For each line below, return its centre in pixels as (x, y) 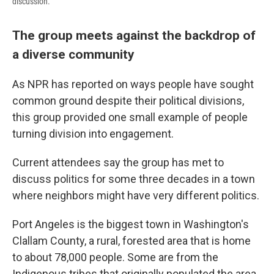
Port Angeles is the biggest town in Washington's (131, 224)
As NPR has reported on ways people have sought (133, 84)
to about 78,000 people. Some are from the (115, 257)
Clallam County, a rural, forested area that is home (131, 241)
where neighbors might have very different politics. (136, 196)
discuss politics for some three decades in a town (134, 179)
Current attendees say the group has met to (118, 163)
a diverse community (73, 54)
